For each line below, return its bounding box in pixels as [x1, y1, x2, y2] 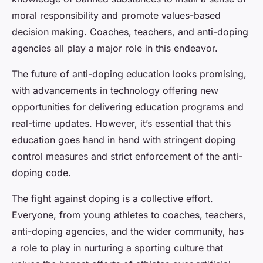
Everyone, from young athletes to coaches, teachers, [12, 209, 246, 221]
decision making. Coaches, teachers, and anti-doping [12, 26, 248, 38]
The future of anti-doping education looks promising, [12, 68, 247, 80]
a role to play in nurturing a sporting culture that [12, 242, 223, 254]
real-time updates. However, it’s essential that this [12, 117, 231, 130]
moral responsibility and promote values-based [12, 9, 221, 22]
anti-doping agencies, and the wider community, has [12, 225, 244, 238]
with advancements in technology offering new [12, 85, 218, 97]
